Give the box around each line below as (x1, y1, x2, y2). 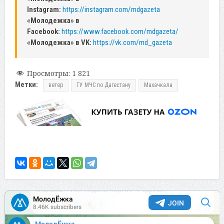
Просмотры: (26, 68, 70, 78)
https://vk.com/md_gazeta (92, 37, 172, 47)
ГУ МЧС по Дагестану (76, 81, 130, 88)
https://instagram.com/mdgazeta (62, 4, 160, 14)
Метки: (14, 80, 38, 88)
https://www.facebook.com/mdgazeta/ (61, 26, 178, 36)
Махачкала (143, 81, 172, 88)
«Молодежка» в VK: (26, 37, 91, 47)
